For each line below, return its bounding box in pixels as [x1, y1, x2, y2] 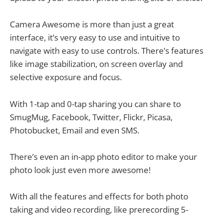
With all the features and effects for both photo [10, 190, 188, 202]
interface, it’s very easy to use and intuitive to [10, 32, 180, 44]
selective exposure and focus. [10, 71, 122, 83]
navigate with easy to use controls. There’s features [10, 45, 203, 57]
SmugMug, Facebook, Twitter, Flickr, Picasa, [10, 111, 173, 123]
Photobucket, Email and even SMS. [10, 124, 139, 136]
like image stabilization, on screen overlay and [10, 58, 183, 70]
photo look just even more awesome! [10, 164, 151, 175]
